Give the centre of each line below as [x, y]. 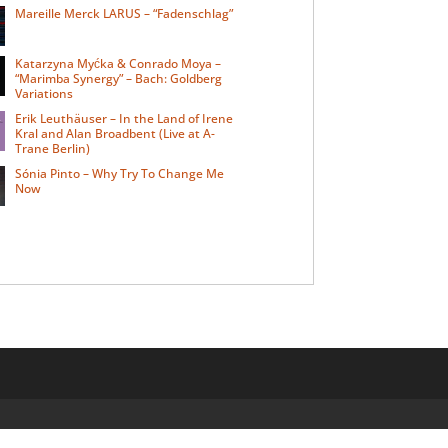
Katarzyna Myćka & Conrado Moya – [118, 63]
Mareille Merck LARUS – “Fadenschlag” [124, 13]
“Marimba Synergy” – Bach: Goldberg [119, 78]
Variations [44, 93]
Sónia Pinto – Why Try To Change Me [120, 173]
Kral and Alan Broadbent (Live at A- [115, 133]
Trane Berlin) [53, 148]
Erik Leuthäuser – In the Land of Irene [124, 118]
